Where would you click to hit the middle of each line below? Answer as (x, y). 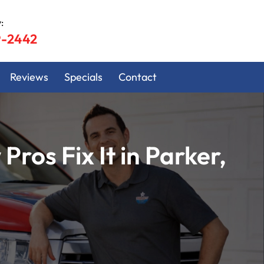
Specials (83, 77)
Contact (137, 77)
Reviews (29, 77)
